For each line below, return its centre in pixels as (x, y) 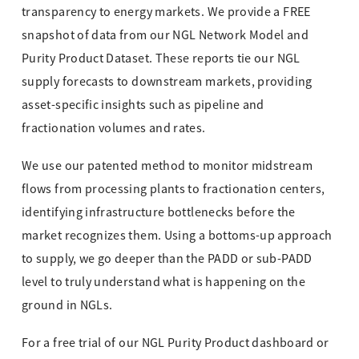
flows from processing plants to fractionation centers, (173, 190)
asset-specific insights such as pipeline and (143, 105)
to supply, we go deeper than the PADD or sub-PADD (167, 259)
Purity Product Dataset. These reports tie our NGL (161, 59)
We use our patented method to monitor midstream (167, 166)
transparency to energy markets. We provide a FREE (166, 12)
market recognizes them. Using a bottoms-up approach (177, 236)
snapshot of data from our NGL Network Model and (165, 36)
